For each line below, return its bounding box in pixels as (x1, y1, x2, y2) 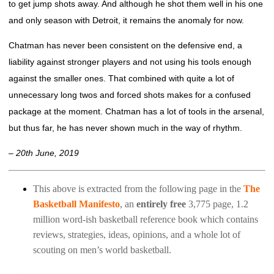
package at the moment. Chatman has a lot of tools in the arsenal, (9, 106, 264, 116)
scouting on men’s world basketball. (33, 245, 171, 255)
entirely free (136, 199, 186, 209)
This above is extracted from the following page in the (33, 183, 243, 194)
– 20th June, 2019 (9, 148, 79, 158)
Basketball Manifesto (33, 199, 120, 209)
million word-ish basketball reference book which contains (33, 214, 258, 224)
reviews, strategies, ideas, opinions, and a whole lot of (33, 229, 240, 240)
